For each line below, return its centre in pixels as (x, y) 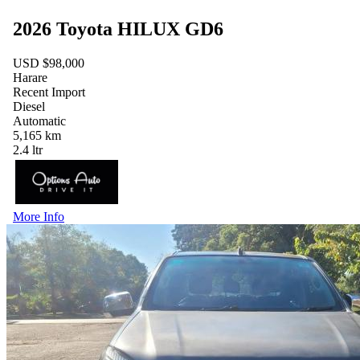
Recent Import (49, 92)
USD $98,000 (49, 63)
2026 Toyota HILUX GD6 (118, 29)
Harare (30, 78)
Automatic (39, 121)
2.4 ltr (28, 150)
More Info (39, 217)
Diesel (29, 107)
